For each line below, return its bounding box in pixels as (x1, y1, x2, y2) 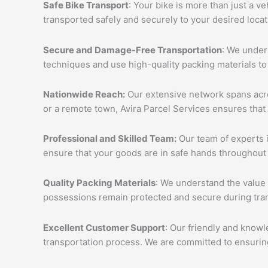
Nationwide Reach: (43, 88, 125, 100)
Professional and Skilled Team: (43, 133, 176, 144)
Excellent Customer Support (43, 221, 165, 233)
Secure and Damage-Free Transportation (43, 44, 222, 56)
